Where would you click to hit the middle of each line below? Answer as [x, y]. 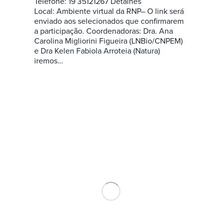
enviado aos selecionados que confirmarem [109, 21]
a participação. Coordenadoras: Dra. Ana [103, 31]
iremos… [48, 61]
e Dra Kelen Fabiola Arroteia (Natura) [97, 51]
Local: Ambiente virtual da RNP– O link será [109, 11]
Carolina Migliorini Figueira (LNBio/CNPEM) [108, 41]
